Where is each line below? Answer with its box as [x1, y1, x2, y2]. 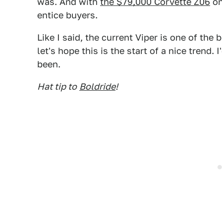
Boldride [79, 81, 115, 92]
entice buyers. [37, 10, 98, 20]
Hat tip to [37, 81, 77, 92]
